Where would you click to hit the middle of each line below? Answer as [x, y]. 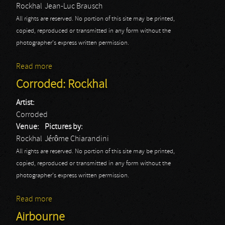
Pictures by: [65, 127]
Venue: [28, 127]
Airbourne [40, 217]
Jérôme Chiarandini [77, 139]
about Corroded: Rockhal [94, 199]
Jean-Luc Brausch [74, 7]
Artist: [26, 103]
